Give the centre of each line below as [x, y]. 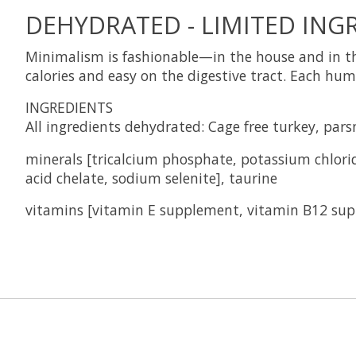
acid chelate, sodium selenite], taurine [151, 178]
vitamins [54, 210]
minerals [54, 159]
